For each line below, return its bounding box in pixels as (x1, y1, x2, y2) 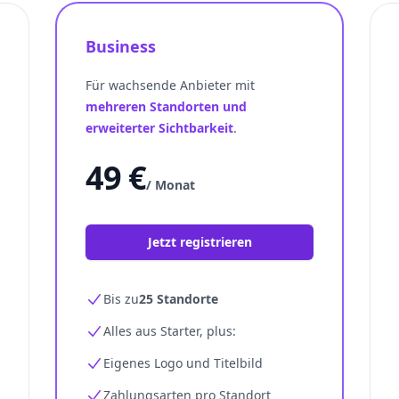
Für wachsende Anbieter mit (85, 77, 255, 94)
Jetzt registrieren (147, 233, 252, 250)
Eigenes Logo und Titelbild (103, 354, 263, 371)
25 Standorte (139, 290, 218, 307)
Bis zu (103, 290, 139, 307)
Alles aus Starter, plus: (103, 322, 236, 339)
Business (85, 36, 156, 57)
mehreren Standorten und (85, 98, 247, 115)
